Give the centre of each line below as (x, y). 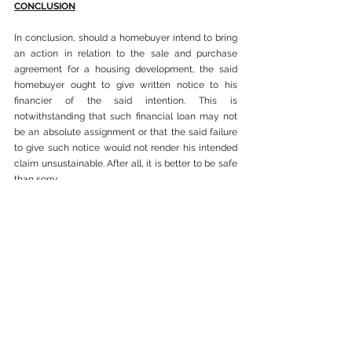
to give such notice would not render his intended (126, 148)
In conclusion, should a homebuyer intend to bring (126, 38)
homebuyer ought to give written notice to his (126, 85)
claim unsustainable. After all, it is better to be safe (126, 163)
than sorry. (37, 179)
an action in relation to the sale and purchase (126, 53)
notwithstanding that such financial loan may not (126, 116)
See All (233, 318)
